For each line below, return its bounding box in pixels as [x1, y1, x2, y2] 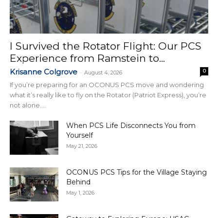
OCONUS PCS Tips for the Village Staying [66, 168, 207, 177]
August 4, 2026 [84, 69, 122, 76]
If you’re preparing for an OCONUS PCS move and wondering [10, 81, 204, 89]
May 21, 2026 [66, 143, 97, 150]
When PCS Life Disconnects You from [66, 121, 196, 130]
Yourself [66, 131, 93, 140]
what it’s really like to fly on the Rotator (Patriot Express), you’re [10, 91, 206, 99]
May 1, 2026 [66, 189, 94, 197]
